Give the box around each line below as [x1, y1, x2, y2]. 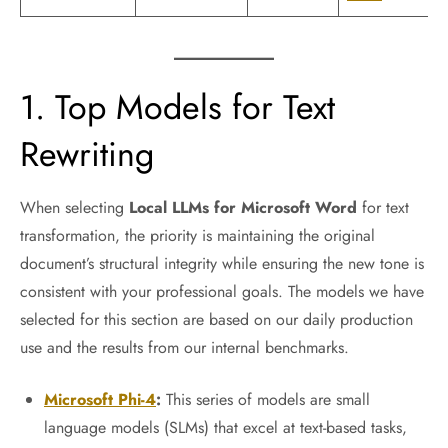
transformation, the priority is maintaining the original [20, 224, 375, 247]
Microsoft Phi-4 [44, 388, 156, 411]
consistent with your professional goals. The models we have [20, 280, 424, 303]
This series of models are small [161, 388, 370, 411]
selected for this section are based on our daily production [20, 308, 413, 331]
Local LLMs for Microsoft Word [129, 196, 357, 219]
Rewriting [20, 130, 154, 179]
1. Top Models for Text [20, 83, 335, 132]
